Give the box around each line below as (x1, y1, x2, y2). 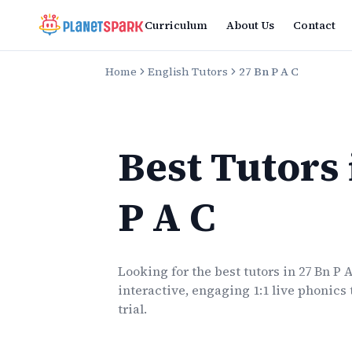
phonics (298, 281, 347, 299)
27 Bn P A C (239, 64, 299, 79)
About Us (225, 17, 274, 33)
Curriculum (144, 17, 207, 33)
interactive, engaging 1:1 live (118, 281, 299, 299)
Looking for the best (118, 262, 244, 280)
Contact (292, 17, 335, 33)
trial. (118, 300, 148, 317)
